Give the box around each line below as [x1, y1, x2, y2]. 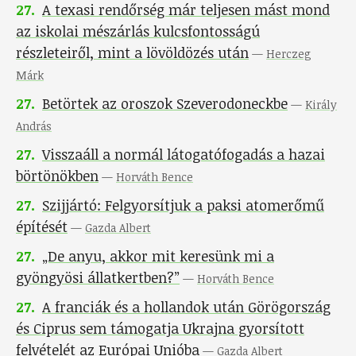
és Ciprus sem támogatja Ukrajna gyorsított [16, 319, 304, 339]
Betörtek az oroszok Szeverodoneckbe [42, 94, 288, 114]
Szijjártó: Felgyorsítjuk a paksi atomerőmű [42, 195, 324, 215]
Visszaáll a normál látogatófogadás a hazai [42, 145, 325, 164]
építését [16, 217, 68, 237]
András [16, 118, 52, 134]
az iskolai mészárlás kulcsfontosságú [16, 21, 260, 41]
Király [305, 97, 337, 113]
